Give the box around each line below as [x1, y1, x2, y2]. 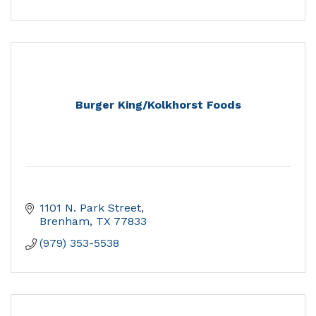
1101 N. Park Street [39, 201, 141, 215]
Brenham [39, 214, 90, 229]
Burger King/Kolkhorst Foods [75, 98, 241, 112]
